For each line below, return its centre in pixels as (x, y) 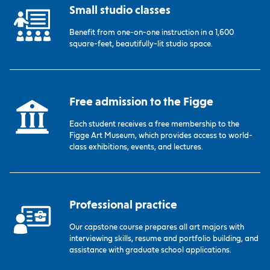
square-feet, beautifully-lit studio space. (141, 45)
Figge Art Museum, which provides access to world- (161, 136)
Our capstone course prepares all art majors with (157, 228)
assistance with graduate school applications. (151, 251)
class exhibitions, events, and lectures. (137, 148)
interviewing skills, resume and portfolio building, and (164, 239)
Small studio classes (120, 10)
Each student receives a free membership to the (155, 125)
